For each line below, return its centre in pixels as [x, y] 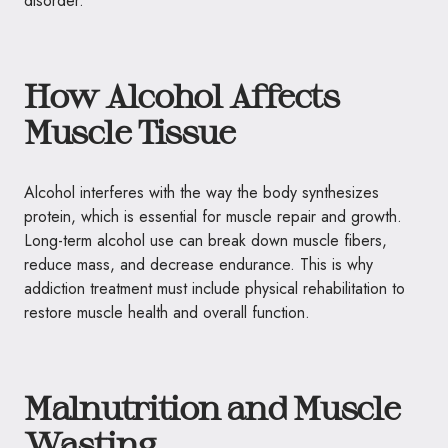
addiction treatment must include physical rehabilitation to [214, 288]
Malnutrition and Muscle [212, 407]
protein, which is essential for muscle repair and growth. [213, 216]
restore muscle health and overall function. [167, 312]
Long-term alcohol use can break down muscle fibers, [205, 240]
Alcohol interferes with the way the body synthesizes [201, 192]
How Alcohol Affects [181, 95]
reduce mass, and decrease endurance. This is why [198, 264]
